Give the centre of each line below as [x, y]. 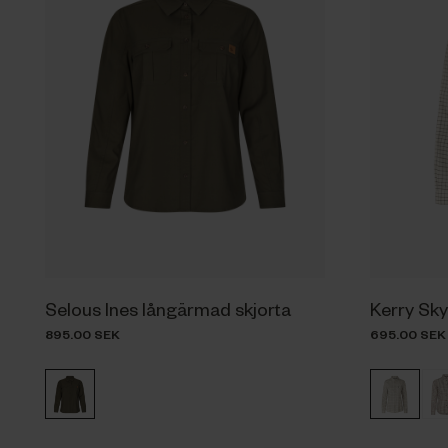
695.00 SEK [407, 334]
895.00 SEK [82, 334]
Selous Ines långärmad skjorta [167, 309]
